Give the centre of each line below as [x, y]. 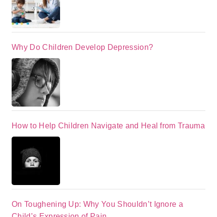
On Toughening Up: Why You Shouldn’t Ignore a [98, 204]
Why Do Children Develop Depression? [83, 47]
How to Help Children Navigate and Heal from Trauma [108, 126]
